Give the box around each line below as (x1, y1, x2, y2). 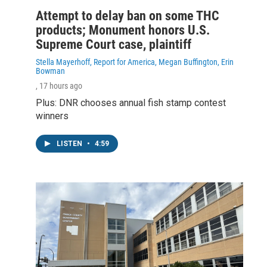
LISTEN (57, 139, 84, 148)
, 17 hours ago (36, 80, 82, 91)
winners (36, 110, 69, 122)
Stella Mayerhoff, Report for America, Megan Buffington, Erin (36, 57, 234, 67)
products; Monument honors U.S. (36, 22, 210, 38)
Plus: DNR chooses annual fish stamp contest (36, 97, 226, 108)
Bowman (36, 66, 65, 76)
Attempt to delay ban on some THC (36, 8, 219, 23)
